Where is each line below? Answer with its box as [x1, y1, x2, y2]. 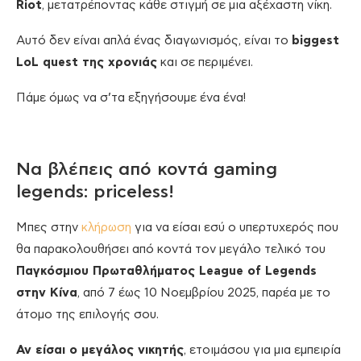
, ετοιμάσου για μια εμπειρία [184, 344, 341, 357]
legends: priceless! [16, 183, 174, 201]
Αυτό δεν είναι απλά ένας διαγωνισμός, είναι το [16, 35, 292, 48]
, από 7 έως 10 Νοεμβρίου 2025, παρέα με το [77, 287, 330, 300]
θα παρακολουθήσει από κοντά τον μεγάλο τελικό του [16, 243, 326, 256]
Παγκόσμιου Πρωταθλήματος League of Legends [16, 265, 317, 278]
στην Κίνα [16, 287, 77, 300]
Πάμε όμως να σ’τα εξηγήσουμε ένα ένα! [16, 92, 246, 105]
